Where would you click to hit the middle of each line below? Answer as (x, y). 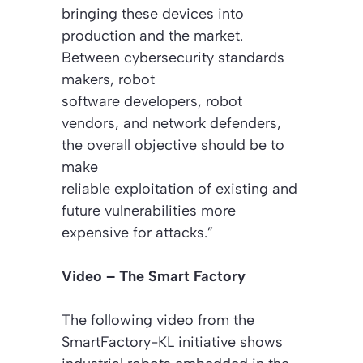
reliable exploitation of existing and (179, 188)
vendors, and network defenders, (171, 123)
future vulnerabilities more (149, 210)
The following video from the (158, 320)
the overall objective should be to (173, 145)
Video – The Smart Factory (154, 276)
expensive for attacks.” (137, 232)
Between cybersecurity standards (173, 57)
